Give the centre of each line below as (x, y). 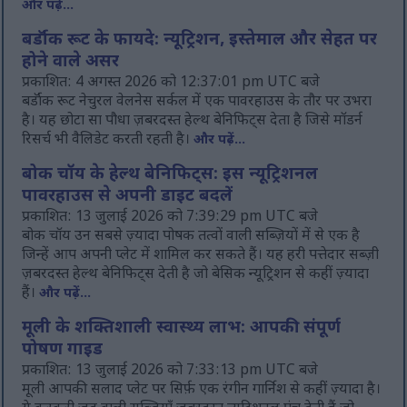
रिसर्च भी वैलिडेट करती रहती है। (108, 141)
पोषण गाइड (63, 351)
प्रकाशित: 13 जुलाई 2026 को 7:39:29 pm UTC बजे (170, 218)
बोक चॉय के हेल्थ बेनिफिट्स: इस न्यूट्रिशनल (170, 176)
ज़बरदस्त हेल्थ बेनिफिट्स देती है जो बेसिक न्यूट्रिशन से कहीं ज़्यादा (196, 275)
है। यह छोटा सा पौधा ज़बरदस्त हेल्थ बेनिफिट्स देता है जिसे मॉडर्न (193, 122)
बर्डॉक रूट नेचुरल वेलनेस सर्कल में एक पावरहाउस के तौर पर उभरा (197, 103)
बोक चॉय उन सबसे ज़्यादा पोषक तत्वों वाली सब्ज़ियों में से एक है (191, 237)
